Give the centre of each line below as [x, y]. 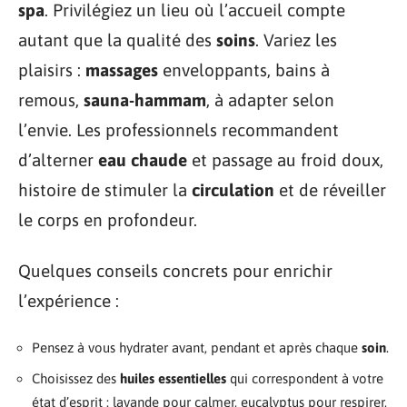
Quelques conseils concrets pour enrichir [175, 270]
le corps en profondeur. [108, 220]
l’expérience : [69, 300]
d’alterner [58, 160]
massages [122, 70]
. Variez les [296, 40]
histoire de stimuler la [105, 190]
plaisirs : [52, 70]
